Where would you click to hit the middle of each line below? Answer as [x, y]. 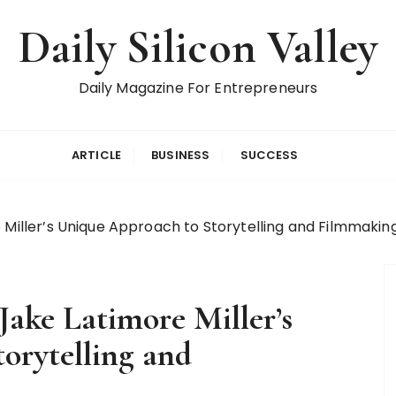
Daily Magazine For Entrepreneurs [198, 88]
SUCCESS [269, 155]
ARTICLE [96, 155]
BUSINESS [181, 155]
